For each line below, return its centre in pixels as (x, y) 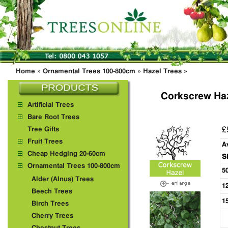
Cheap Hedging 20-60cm (66, 154)
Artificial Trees (51, 105)
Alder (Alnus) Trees (63, 179)
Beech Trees (52, 192)
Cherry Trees (52, 216)
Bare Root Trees (53, 117)
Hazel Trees (162, 72)
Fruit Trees (45, 142)
